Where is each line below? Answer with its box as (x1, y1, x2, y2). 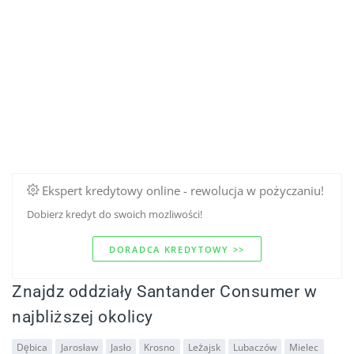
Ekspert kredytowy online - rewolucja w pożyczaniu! (38, 182, 324, 200)
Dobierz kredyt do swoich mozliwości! (26, 207, 202, 222)
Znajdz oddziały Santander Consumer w (12, 281, 317, 302)
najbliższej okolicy (12, 307, 153, 327)
